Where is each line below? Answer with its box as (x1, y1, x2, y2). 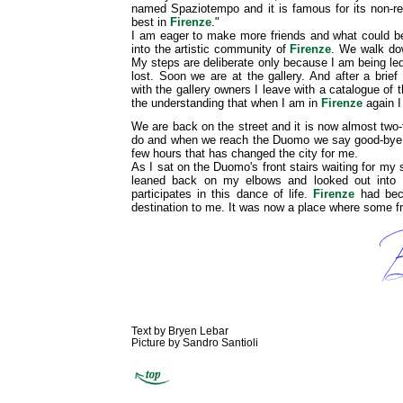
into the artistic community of (131, 42, 291, 56)
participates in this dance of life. (131, 187, 314, 201)
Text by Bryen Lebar (131, 325, 228, 336)
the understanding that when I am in (131, 96, 321, 110)
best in (131, 15, 170, 29)
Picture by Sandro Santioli (131, 336, 258, 348)
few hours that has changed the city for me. (131, 147, 358, 160)
